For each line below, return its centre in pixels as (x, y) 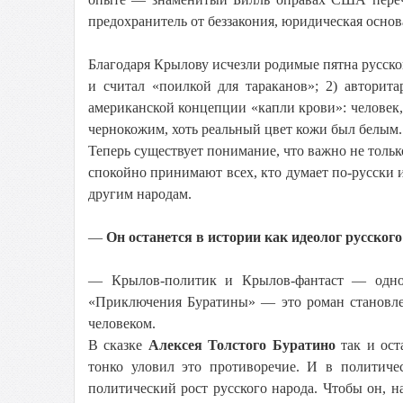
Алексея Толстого (210, 345)
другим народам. (140, 194)
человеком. (122, 323)
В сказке (118, 345)
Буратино (307, 345)
